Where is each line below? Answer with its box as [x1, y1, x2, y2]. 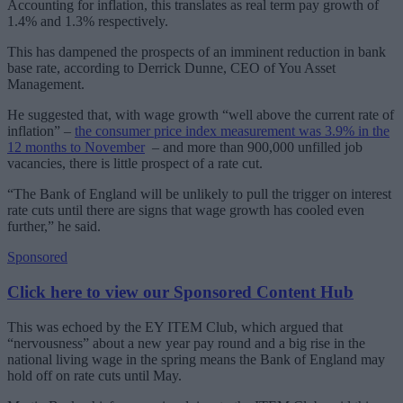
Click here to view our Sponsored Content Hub [7, 282, 354, 301]
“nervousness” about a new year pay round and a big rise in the [7, 335, 365, 351]
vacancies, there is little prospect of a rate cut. [7, 156, 263, 172]
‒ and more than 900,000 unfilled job [145, 139, 363, 156]
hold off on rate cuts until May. [7, 367, 182, 383]
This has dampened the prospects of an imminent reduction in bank [7, 44, 386, 60]
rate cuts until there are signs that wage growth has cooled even [7, 202, 364, 219]
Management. [7, 76, 85, 93]
